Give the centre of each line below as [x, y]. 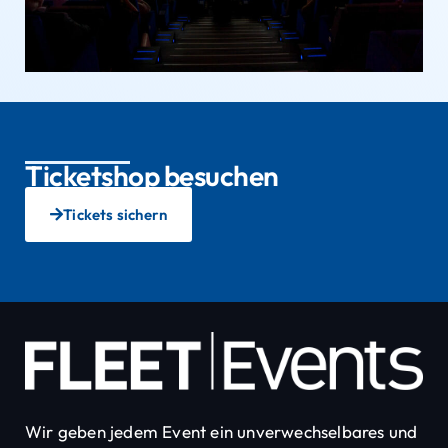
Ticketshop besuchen [152, 176]
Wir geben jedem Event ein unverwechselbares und [221, 431]
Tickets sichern [115, 215]
